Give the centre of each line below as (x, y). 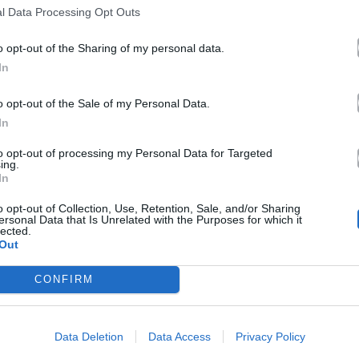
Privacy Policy (270, 336)
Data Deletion (89, 336)
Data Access (179, 336)
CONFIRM (64, 279)
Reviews (170, 313)
